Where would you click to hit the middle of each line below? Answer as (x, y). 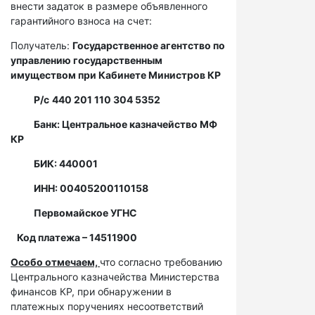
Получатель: (41, 45)
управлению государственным (86, 60)
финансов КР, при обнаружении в (91, 291)
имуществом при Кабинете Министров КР (116, 75)
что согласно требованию (161, 262)
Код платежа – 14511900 (74, 237)
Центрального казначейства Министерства (115, 277)
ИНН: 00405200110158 (79, 188)
